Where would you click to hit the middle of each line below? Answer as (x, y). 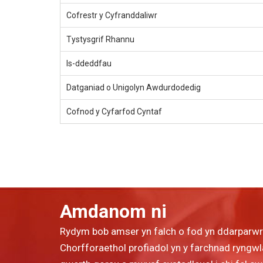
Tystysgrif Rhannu (100, 40)
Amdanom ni (113, 212)
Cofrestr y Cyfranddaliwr (112, 16)
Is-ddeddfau (89, 64)
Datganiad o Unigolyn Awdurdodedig (134, 88)
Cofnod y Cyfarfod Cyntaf (114, 112)
